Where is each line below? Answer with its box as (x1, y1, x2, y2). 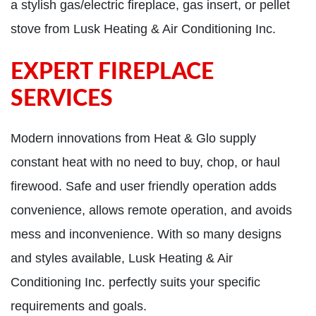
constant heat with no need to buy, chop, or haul (11, 154, 280, 169)
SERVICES (11, 87, 113, 110)
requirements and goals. (11, 298, 147, 313)
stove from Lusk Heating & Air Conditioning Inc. (11, 21, 276, 36)
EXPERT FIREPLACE (11, 60, 214, 83)
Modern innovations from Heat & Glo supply (11, 130, 256, 145)
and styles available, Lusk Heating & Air (11, 250, 233, 265)
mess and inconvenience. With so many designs (11, 226, 281, 241)
